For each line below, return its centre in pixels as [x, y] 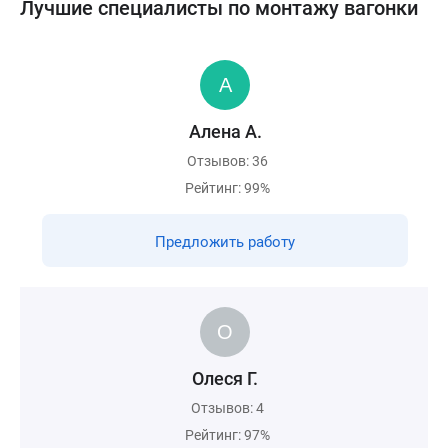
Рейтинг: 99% [227, 188]
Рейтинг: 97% [227, 435]
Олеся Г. [225, 378]
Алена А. [225, 131]
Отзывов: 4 [227, 408]
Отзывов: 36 [227, 161]
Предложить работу [225, 242]
